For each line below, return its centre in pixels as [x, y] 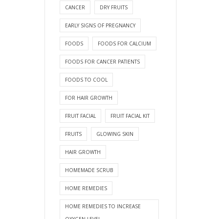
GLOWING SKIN [115, 134]
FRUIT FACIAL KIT [130, 116]
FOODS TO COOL [86, 79]
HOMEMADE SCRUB [89, 170]
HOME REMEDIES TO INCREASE [103, 206]
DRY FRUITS [114, 7]
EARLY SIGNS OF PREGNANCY [100, 25]
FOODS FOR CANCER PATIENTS [102, 61]
